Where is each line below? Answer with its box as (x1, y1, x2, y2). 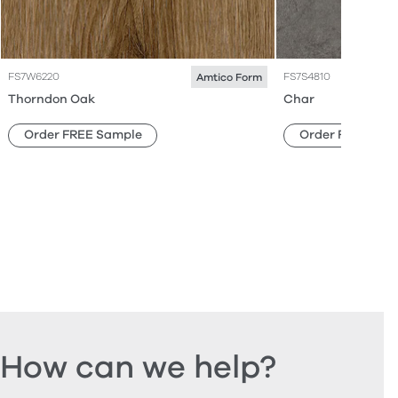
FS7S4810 (283, 69, 330, 84)
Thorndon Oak (8, 90, 95, 107)
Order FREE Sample (23, 126, 142, 144)
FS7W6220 (8, 69, 60, 84)
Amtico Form (196, 69, 262, 84)
